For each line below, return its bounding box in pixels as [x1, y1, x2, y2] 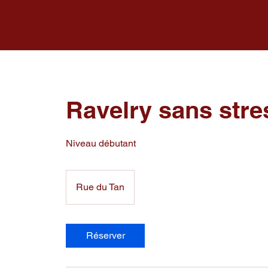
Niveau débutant [66, 138, 136, 150]
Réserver [86, 230, 125, 242]
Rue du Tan [76, 181, 125, 193]
